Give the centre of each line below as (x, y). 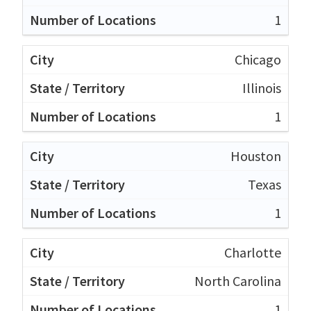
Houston (256, 155)
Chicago (258, 59)
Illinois (262, 87)
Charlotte (253, 252)
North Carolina (238, 280)
